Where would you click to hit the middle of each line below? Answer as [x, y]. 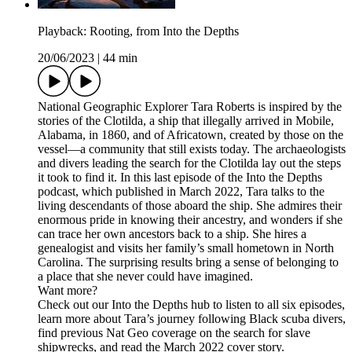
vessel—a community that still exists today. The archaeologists [192, 149]
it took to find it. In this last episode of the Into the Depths [180, 178]
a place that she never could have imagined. [145, 277]
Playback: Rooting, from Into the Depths [138, 31]
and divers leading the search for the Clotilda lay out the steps [189, 163]
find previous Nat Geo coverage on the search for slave [174, 333]
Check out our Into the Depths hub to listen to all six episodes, [191, 305]
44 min [120, 58]
